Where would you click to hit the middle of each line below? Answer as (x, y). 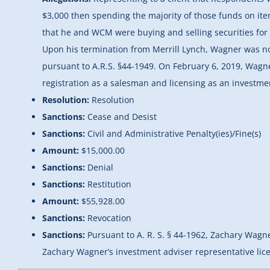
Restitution (109, 184)
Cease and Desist (122, 117)
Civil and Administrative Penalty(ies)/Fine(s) (174, 134)
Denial (100, 168)
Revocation (109, 218)
